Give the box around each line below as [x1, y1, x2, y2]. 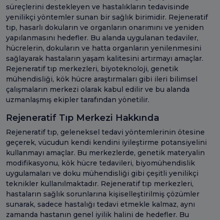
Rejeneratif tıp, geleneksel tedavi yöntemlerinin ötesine [6, 127, 205, 137]
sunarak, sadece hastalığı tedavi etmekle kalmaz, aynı [6, 199, 195, 209]
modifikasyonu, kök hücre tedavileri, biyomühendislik [6, 158, 195, 167]
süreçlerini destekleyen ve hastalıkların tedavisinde [6, 2, 189, 11]
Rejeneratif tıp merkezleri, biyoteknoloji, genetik [6, 64, 178, 73]
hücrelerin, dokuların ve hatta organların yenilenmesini [6, 43, 201, 53]
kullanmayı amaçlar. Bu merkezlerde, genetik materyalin [6, 148, 205, 157]
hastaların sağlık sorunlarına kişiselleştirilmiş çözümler [6, 189, 199, 198]
